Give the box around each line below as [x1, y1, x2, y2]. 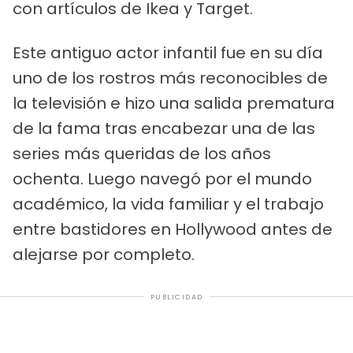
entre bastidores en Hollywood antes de [13, 217, 333, 240]
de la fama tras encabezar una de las [13, 117, 315, 139]
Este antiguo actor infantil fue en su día [13, 41, 323, 64]
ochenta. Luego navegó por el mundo [13, 167, 312, 190]
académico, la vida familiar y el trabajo [13, 192, 324, 215]
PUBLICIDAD [150, 292, 203, 302]
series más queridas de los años [13, 142, 271, 165]
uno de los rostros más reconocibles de [13, 66, 328, 89]
